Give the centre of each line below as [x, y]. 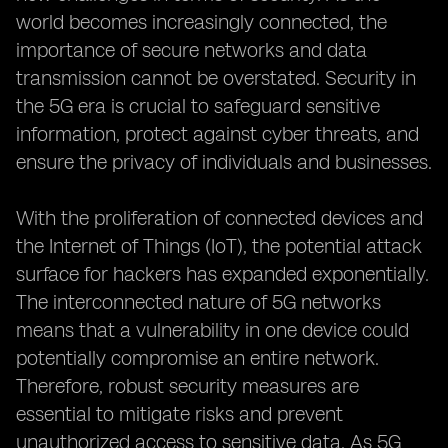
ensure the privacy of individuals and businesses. [224, 162]
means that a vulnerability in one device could [212, 330]
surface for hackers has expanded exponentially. [222, 274]
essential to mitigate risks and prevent [179, 414]
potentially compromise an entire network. [197, 358]
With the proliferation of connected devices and [219, 218]
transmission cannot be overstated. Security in [216, 78]
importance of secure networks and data [191, 50]
